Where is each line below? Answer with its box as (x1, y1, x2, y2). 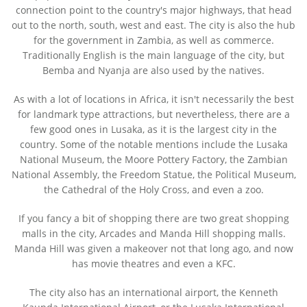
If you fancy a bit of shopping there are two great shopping (18, 212, 289, 225)
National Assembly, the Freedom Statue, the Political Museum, (11, 168, 296, 182)
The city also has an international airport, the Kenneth (29, 286, 278, 299)
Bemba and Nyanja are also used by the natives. (42, 64, 265, 77)
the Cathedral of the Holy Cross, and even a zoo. (43, 183, 264, 197)
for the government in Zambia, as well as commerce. (33, 34, 274, 47)
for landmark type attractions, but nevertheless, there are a (17, 108, 290, 121)
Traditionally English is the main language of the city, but (23, 49, 284, 62)
